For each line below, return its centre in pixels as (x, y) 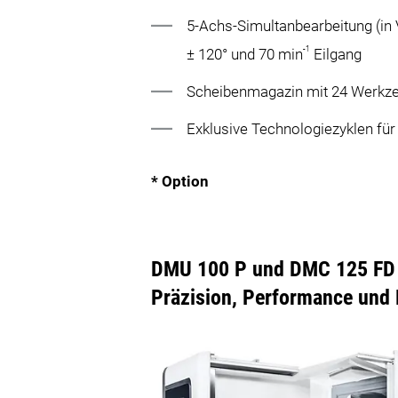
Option (186, 181)
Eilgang (336, 54)
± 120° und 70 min (245, 54)
